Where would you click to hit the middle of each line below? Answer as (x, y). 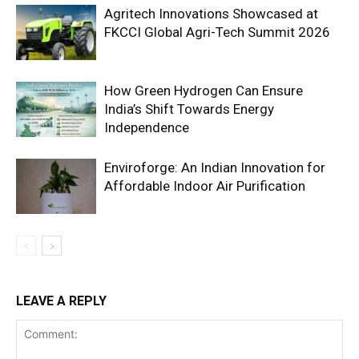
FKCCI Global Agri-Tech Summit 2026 (217, 32)
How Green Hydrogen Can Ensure (204, 90)
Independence (147, 127)
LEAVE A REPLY (61, 301)
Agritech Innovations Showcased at (211, 13)
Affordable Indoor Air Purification (205, 186)
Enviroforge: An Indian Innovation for (215, 167)
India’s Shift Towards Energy (189, 109)
